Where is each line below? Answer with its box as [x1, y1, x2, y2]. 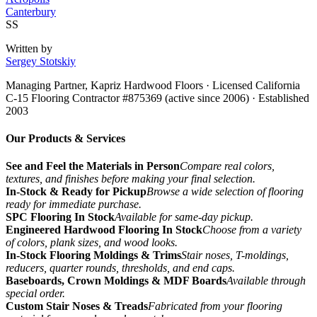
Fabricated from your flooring [148, 300, 282, 313]
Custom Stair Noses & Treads [6, 300, 148, 313]
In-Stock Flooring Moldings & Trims [6, 249, 181, 262]
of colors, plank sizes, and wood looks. [6, 236, 178, 249]
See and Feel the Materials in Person [6, 160, 180, 173]
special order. [6, 287, 65, 300]
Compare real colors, [180, 160, 275, 173]
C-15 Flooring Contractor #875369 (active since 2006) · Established [6, 91, 309, 104]
